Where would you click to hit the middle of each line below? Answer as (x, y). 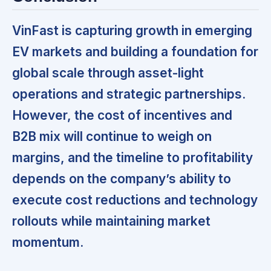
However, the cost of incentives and (122, 116)
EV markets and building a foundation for (135, 52)
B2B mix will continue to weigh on (112, 137)
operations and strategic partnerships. (129, 94)
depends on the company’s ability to (122, 179)
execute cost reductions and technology (135, 200)
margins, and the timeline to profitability (132, 158)
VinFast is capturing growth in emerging (132, 31)
